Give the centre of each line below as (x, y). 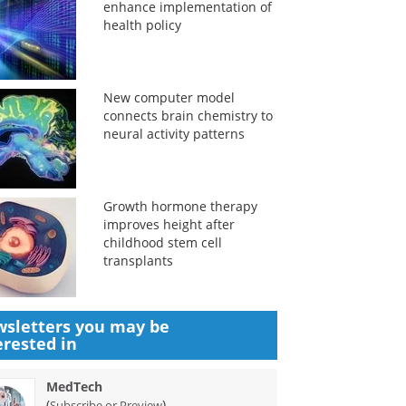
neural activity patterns (174, 134)
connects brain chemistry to (188, 116)
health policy (142, 25)
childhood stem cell (162, 242)
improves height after (169, 224)
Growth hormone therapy (180, 206)
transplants (138, 261)
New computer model (169, 97)
